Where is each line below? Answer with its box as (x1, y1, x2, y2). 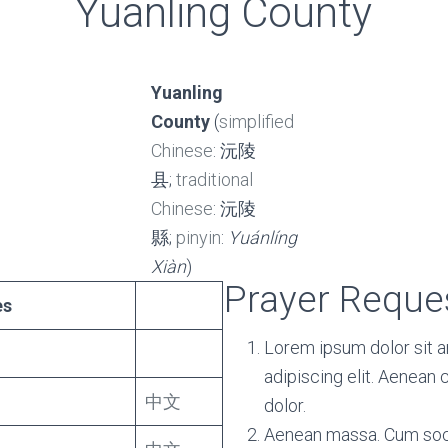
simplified (218, 111, 294, 132)
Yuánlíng (227, 227, 297, 248)
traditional (175, 169, 253, 190)
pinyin (175, 227, 221, 248)
